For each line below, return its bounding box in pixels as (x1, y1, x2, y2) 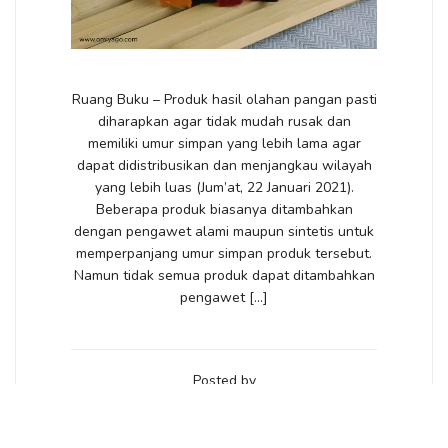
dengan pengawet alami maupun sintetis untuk (74, 222, 374, 242)
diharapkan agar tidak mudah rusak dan (97, 112, 351, 132)
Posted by (192, 371, 256, 391)
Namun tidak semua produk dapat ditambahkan (73, 266, 375, 286)
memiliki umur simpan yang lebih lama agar (87, 134, 361, 154)
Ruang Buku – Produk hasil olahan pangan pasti (71, 90, 377, 110)
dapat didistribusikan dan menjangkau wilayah (76, 156, 372, 176)
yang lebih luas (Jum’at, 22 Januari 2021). (94, 178, 354, 198)
